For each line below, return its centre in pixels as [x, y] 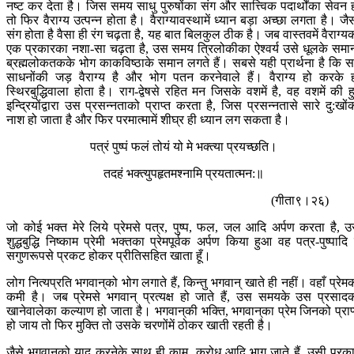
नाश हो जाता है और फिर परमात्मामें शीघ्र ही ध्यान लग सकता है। [148, 120]
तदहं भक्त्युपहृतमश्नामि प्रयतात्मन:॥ [183, 174]
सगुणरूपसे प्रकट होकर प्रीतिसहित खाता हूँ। [109, 256]
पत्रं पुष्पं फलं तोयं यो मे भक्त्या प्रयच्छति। [183, 147]
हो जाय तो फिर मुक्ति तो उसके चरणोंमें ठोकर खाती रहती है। [139, 326]
